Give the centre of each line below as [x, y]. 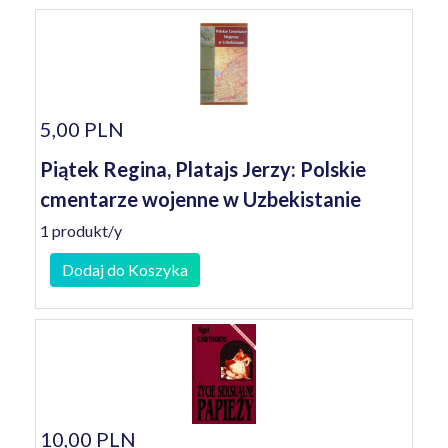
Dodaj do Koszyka [125, 269]
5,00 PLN [82, 129]
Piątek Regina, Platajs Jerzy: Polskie [203, 169]
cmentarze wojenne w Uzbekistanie [200, 199]
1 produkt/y [81, 230]
